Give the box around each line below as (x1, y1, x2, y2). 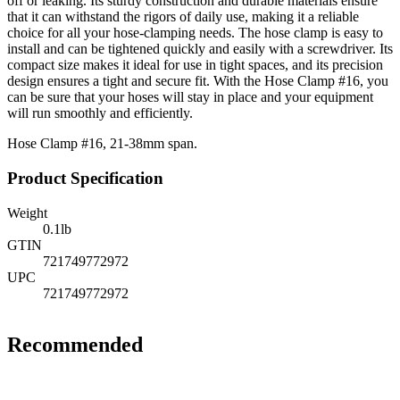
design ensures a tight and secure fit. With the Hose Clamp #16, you (7, 73, 388, 89)
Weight (7, 204, 47, 221)
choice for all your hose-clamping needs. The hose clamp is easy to (7, 25, 383, 41)
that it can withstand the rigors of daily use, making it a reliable (7, 9, 359, 25)
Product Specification (7, 168, 163, 187)
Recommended (7, 333, 143, 357)
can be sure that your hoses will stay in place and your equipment (7, 89, 373, 105)
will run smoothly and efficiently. (7, 105, 193, 121)
